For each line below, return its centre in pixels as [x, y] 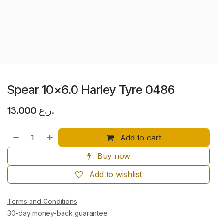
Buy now [112, 156]
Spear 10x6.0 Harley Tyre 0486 [91, 89]
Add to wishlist [116, 174]
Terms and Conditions [42, 201]
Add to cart [140, 137]
